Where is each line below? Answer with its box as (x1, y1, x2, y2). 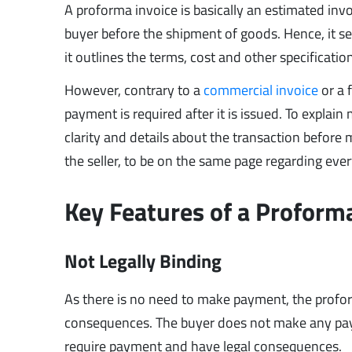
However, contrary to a (64, 79, 204, 101)
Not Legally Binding (64, 246, 222, 275)
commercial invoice (203, 79, 319, 101)
